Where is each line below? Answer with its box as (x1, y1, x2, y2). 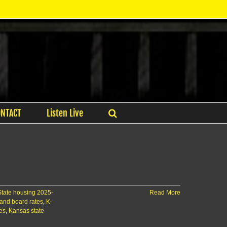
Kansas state (9, 207, 44, 214)
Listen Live (46, 107, 83, 119)
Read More (149, 189, 180, 196)
